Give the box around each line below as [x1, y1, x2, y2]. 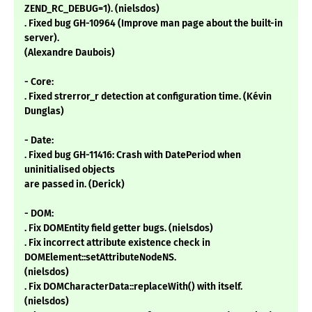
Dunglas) [24, 105, 64, 118]
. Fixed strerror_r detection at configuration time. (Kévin [24, 91, 272, 103]
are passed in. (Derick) [24, 178, 125, 191]
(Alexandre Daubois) [24, 47, 115, 59]
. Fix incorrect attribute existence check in [24, 237, 210, 249]
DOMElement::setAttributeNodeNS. [24, 251, 176, 264]
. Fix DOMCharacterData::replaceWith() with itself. [24, 281, 242, 293]
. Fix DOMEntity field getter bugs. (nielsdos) [24, 222, 213, 235]
